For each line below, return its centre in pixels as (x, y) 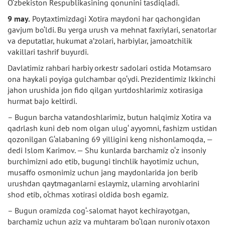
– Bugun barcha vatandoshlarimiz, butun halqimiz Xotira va (109, 117)
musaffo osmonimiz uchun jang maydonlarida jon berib (103, 172)
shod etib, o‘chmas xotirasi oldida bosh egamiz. (88, 194)
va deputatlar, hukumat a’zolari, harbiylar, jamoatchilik (100, 41)
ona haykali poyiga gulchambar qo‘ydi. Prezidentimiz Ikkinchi (111, 79)
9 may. (19, 19)
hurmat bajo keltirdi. (42, 101)
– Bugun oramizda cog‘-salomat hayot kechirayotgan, (98, 210)
